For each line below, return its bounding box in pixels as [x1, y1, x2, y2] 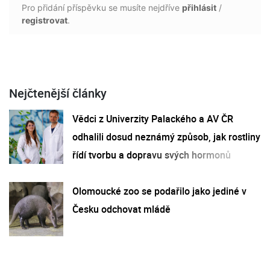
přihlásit [182, 2, 216, 13]
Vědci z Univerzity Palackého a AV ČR [72, 111, 233, 125]
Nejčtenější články [9, 84, 107, 101]
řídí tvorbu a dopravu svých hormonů [72, 148, 231, 162]
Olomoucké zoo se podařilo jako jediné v [72, 184, 246, 198]
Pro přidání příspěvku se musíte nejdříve [22, 2, 182, 13]
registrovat [22, 14, 67, 25]
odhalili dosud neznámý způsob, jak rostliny [72, 130, 260, 143]
